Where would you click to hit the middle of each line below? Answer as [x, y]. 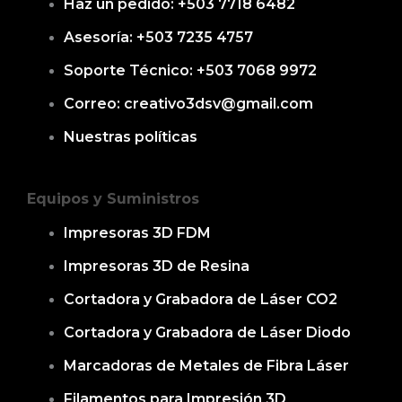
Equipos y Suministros [113, 198]
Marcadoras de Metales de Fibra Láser [207, 365]
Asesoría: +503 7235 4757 [159, 38]
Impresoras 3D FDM [138, 232]
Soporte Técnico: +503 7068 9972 [191, 71]
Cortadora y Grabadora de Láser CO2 [201, 299]
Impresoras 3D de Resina [157, 266]
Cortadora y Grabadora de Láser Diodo [208, 332]
